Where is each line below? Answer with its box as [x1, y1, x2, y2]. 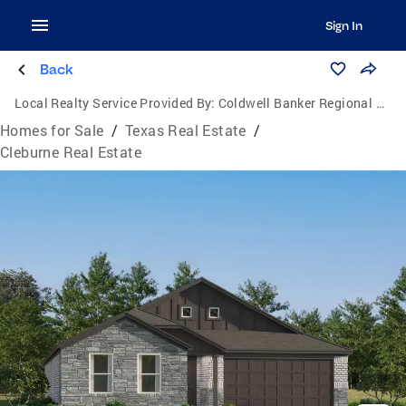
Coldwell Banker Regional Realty [217, 94, 376, 111]
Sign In [324, 18, 362, 33]
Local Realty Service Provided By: [14, 94, 216, 111]
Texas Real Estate [125, 121, 246, 140]
